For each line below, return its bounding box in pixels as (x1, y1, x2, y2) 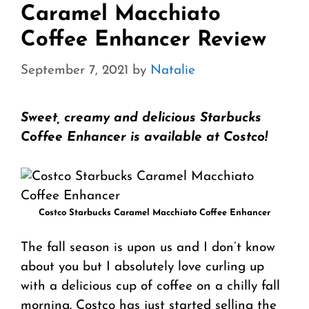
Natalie (150, 64, 195, 78)
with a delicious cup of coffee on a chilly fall (21, 280, 280, 294)
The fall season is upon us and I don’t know (21, 241, 275, 255)
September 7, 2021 (21, 64, 128, 78)
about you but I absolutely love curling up (21, 261, 264, 275)
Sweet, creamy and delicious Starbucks (21, 112, 261, 126)
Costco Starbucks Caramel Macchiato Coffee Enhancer (39, 208, 270, 217)
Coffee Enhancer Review (21, 29, 266, 51)
